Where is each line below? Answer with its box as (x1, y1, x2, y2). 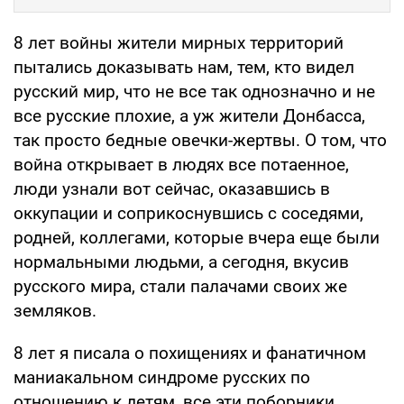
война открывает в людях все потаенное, (14, 153, 349, 175)
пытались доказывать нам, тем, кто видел (14, 56, 354, 78)
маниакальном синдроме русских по (14, 366, 310, 388)
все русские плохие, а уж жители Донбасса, (14, 105, 365, 126)
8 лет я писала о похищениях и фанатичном (14, 342, 366, 363)
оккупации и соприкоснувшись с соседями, (14, 202, 363, 224)
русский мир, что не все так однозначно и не (14, 80, 375, 102)
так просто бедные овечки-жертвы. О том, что (14, 129, 387, 151)
